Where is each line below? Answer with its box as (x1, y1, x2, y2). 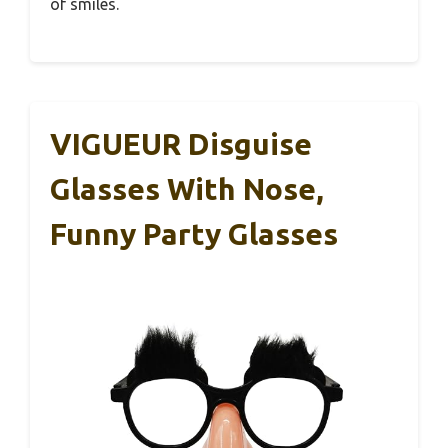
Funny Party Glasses (50, 216, 338, 251)
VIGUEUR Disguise (50, 126, 312, 161)
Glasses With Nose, (50, 171, 324, 206)
